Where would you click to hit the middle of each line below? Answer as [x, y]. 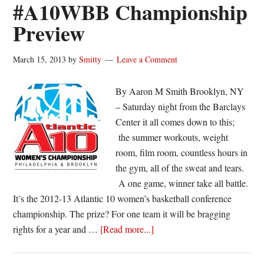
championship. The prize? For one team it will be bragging [122, 214]
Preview [49, 33]
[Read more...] [127, 229]
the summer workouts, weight [172, 137]
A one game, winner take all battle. [182, 183]
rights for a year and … [57, 229]
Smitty [90, 59]
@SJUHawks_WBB [192, 244]
